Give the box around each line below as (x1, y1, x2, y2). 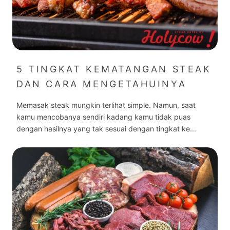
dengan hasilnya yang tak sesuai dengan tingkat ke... (16, 124, 196, 133)
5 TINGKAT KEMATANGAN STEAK (16, 63, 212, 74)
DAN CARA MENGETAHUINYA (16, 78, 187, 89)
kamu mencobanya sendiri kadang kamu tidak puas (16, 112, 190, 121)
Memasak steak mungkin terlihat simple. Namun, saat (16, 100, 196, 109)
